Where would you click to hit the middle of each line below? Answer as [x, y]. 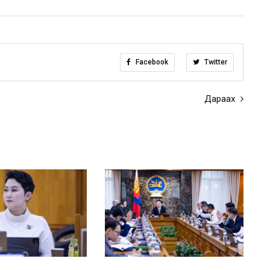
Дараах [221, 99]
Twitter [215, 62]
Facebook [151, 62]
